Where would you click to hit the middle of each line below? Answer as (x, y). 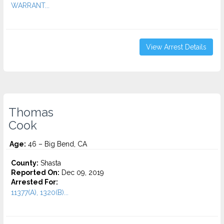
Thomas (31, 112)
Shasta (50, 163)
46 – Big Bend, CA (56, 144)
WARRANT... (30, 5)
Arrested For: (34, 182)
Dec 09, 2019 (82, 172)
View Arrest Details (176, 47)
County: (25, 163)
